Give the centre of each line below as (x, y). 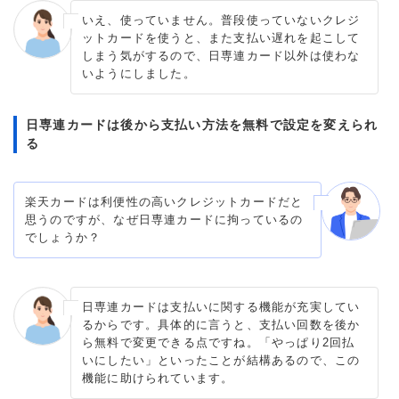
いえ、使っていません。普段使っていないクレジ (221, 20)
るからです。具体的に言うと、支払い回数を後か (221, 324)
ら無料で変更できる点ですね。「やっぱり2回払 (219, 342)
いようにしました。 (139, 73)
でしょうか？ (63, 237)
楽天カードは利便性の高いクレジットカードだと (164, 201)
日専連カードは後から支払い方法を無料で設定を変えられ (202, 124)
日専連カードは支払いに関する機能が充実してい (221, 306)
